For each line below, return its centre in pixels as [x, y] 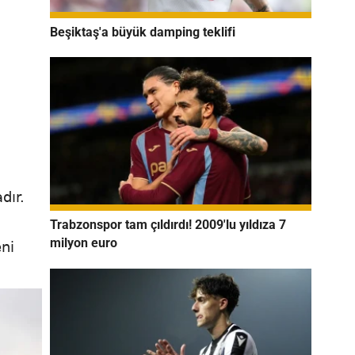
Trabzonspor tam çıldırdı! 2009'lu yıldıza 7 [168, 224]
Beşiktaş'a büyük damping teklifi [143, 32]
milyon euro [84, 242]
